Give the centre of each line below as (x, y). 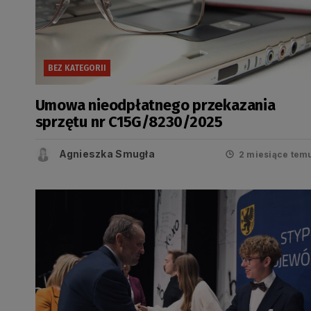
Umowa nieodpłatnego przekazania (155, 105)
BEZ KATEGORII (77, 68)
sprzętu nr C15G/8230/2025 (129, 122)
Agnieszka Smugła (107, 154)
